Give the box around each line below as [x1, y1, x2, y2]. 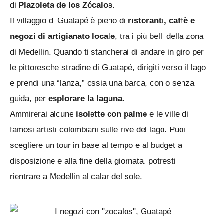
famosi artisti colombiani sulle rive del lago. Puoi [10, 125, 185, 134]
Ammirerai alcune [10, 109, 76, 119]
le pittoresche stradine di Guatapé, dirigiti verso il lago [10, 62, 206, 72]
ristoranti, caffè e [128, 16, 195, 25]
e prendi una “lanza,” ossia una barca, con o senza [10, 78, 194, 88]
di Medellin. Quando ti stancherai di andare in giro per [10, 47, 204, 56]
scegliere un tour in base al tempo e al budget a [10, 140, 182, 150]
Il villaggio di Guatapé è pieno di [10, 16, 128, 25]
